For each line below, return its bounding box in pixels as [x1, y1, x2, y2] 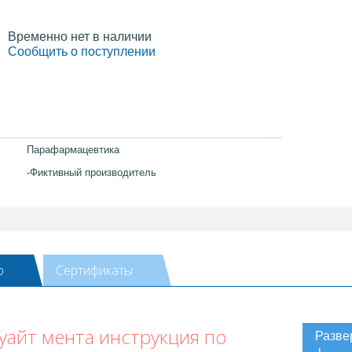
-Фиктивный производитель [27, 166, 156, 178]
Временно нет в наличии [8, 30, 152, 43]
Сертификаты [56, 261, 133, 279]
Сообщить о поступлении [8, 44, 156, 58]
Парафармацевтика [27, 143, 119, 156]
